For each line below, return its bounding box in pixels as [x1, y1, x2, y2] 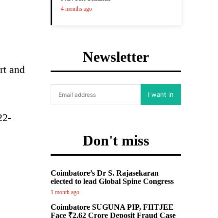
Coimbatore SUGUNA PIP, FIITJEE [51, 203, 174, 211]
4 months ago [61, 5, 92, 12]
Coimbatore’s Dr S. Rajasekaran [51, 169, 159, 177]
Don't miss [82, 132, 149, 148]
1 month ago [51, 189, 79, 196]
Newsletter [83, 49, 149, 65]
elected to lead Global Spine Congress [51, 177, 174, 185]
